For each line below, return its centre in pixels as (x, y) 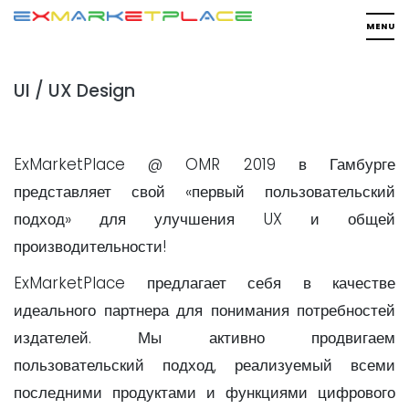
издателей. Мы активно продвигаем (204, 338)
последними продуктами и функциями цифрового (204, 393)
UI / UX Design (74, 91)
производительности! (90, 246)
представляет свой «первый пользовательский (204, 192)
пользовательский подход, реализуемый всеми (204, 365)
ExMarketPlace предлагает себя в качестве (204, 283)
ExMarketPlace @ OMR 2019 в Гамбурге (204, 164)
